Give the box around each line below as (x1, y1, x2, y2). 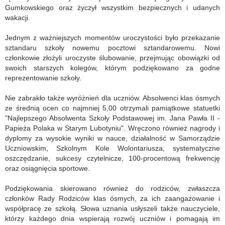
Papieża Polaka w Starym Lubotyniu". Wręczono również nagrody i (5, 124, 220, 132)
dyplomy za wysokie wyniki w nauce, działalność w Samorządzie (5, 134, 220, 142)
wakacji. (5, 14, 30, 22)
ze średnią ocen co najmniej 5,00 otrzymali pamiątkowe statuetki (5, 104, 220, 112)
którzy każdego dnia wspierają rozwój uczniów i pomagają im (5, 214, 220, 222)
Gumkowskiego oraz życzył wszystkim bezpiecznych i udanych (5, 4, 220, 12)
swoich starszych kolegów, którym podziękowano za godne (5, 64, 220, 72)
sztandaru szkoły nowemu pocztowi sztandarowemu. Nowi (5, 44, 220, 52)
